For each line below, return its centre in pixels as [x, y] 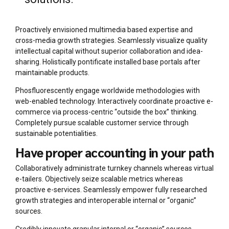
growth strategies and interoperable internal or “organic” [106, 201]
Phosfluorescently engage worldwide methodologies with [108, 90]
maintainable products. [52, 72]
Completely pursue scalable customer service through [102, 122]
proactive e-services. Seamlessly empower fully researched [111, 190]
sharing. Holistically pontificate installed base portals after [108, 62]
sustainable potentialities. [56, 133]
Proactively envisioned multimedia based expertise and [104, 29]
